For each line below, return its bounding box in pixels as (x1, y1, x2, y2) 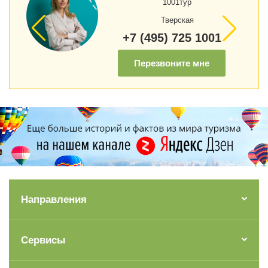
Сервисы (21, 234, 66, 246)
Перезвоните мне (134, 58, 210, 69)
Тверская (160, 16, 194, 25)
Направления (21, 194, 87, 206)
